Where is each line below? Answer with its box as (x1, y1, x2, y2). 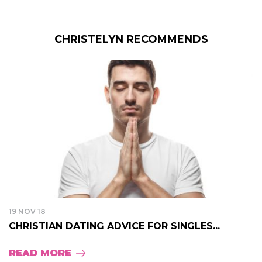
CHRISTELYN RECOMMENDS (54, 33, 208, 46)
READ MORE (9, 247, 71, 258)
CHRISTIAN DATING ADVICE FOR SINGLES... (9, 220, 220, 232)
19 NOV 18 (9, 206, 46, 216)
